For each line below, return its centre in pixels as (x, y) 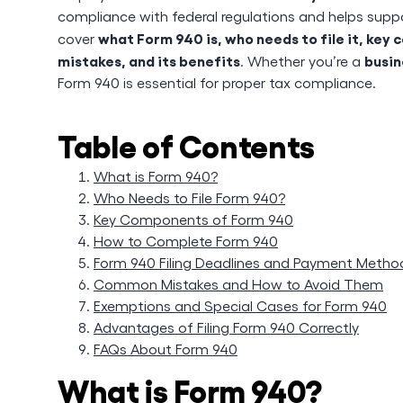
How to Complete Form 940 (186, 241)
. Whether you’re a (302, 61)
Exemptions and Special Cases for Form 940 (240, 305)
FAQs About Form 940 (166, 349)
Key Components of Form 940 (193, 219)
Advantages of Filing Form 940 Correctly (226, 327)
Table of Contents (187, 144)
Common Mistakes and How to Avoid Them (238, 284)
